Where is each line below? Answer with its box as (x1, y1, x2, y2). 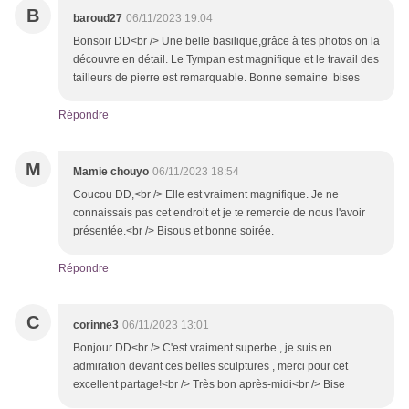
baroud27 (73, 12, 122, 26)
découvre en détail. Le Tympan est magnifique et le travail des (73, 53, 379, 67)
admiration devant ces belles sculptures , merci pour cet (73, 360, 348, 373)
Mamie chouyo (73, 165, 149, 179)
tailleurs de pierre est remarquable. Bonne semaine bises (73, 71, 362, 85)
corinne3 (73, 319, 119, 332)
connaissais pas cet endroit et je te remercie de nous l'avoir (73, 206, 365, 220)
